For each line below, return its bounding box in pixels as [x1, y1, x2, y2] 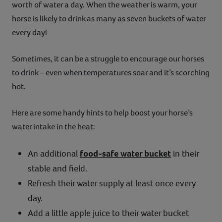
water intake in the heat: [12, 120, 95, 132]
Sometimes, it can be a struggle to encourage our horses [12, 53, 204, 64]
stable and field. [28, 162, 87, 174]
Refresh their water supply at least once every [28, 177, 196, 189]
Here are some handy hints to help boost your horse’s [12, 107, 193, 118]
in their [171, 147, 199, 160]
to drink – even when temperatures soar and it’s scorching [12, 66, 210, 78]
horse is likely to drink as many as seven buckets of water [12, 12, 206, 24]
